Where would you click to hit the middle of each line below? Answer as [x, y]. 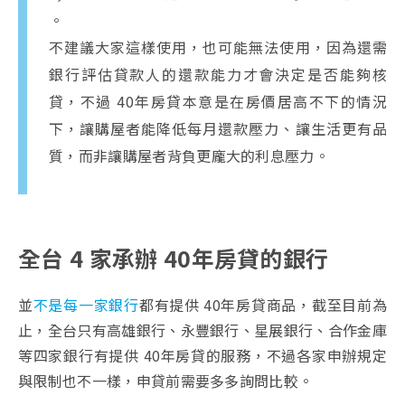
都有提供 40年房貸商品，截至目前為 [263, 304]
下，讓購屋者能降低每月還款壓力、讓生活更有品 [218, 128]
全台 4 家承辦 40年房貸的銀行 [174, 257]
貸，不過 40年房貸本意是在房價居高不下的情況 [218, 101]
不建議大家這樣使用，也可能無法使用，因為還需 [218, 47]
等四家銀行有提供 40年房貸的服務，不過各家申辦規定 [202, 355]
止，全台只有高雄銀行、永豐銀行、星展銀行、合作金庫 [203, 330]
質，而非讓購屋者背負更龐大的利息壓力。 [189, 155]
